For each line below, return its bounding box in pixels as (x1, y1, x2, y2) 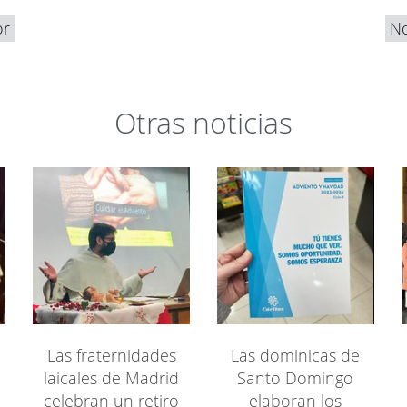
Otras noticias (114, 103, 293, 143)
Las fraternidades (46, 344, 176, 367)
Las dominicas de (231, 344, 361, 367)
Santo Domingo (237, 367, 354, 390)
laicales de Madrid (44, 367, 180, 390)
